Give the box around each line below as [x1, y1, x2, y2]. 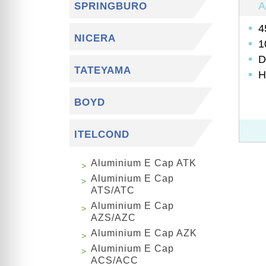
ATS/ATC [91, 185, 135, 196]
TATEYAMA [74, 65, 132, 77]
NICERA [74, 33, 116, 45]
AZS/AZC [91, 213, 136, 223]
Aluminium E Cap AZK [91, 228, 197, 239]
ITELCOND [74, 129, 130, 141]
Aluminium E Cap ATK [91, 158, 197, 169]
